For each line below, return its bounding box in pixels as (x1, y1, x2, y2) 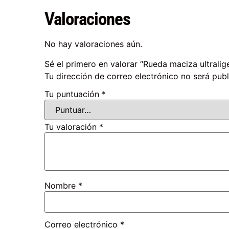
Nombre (44, 180, 79, 191)
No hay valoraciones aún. (44, 39, 143, 50)
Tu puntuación (44, 89, 102, 100)
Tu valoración (44, 122, 100, 132)
